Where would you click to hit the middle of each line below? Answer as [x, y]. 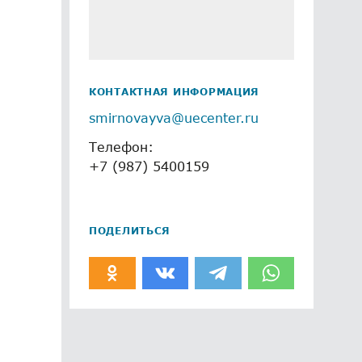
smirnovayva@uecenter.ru [174, 118]
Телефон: [121, 147]
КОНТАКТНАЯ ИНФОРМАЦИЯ [175, 92]
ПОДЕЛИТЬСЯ [130, 231]
